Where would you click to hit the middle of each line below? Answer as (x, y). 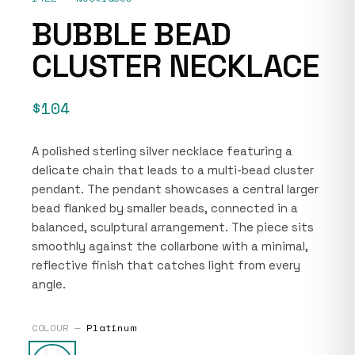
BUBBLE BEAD (132, 34)
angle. (49, 284)
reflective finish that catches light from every (166, 265)
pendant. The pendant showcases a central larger (175, 189)
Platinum (111, 327)
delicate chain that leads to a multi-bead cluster (173, 170)
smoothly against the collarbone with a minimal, (170, 246)
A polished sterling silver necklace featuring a (162, 151)
